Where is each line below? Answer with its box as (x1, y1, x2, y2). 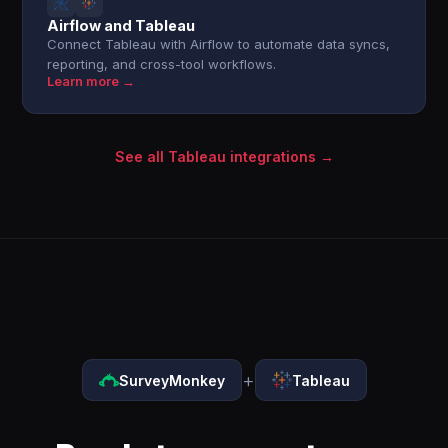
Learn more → (47, 74, 136, 89)
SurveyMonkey (118, 371, 225, 389)
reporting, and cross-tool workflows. (47, 56, 277, 72)
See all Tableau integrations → (114, 148, 334, 165)
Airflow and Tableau (47, 17, 196, 34)
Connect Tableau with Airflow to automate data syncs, (47, 36, 391, 52)
